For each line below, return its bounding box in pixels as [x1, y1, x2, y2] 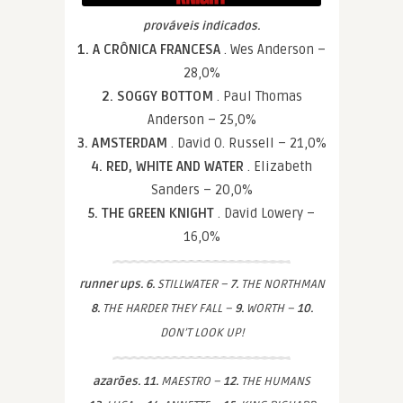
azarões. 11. [93, 373, 158, 389]
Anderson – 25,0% [147, 111, 256, 128]
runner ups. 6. [78, 276, 155, 291]
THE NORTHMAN [237, 276, 325, 291]
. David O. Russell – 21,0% [170, 134, 327, 151]
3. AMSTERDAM [76, 134, 171, 151]
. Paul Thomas [216, 87, 302, 104]
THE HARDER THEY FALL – [99, 300, 235, 316]
